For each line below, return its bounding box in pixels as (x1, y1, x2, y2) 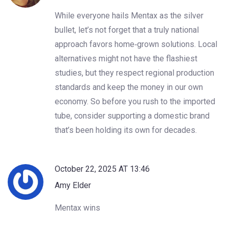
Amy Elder (55, 180, 91, 190)
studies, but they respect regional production (55, 67, 214, 78)
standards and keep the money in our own (55, 82, 203, 92)
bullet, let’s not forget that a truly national (55, 25, 199, 35)
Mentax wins (55, 202, 100, 213)
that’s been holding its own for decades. (55, 125, 197, 135)
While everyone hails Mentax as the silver (55, 10, 203, 20)
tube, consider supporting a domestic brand (55, 110, 210, 121)
